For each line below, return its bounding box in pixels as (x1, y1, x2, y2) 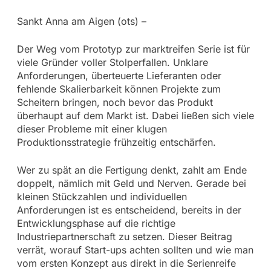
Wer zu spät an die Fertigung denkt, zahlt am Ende (16, 163, 247, 176)
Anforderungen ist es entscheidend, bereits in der (16, 203, 241, 216)
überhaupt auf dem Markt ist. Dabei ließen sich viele (16, 109, 254, 122)
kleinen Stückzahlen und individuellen (16, 190, 187, 203)
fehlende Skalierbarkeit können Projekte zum (16, 82, 221, 95)
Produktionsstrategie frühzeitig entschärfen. (16, 135, 216, 148)
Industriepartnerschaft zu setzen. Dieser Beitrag (16, 230, 232, 243)
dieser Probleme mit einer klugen (16, 122, 167, 135)
